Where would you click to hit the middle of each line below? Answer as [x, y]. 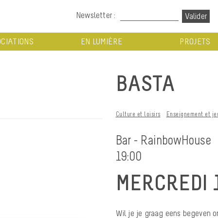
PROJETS [195, 41]
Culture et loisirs [138, 114]
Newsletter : [96, 15]
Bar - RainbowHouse [163, 140]
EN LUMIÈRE [101, 41]
